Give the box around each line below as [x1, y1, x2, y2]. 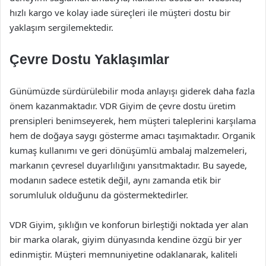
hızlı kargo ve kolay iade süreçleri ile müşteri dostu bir [9, 7, 230, 18]
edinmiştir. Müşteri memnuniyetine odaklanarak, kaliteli [9, 248, 237, 260]
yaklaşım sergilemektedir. [9, 21, 113, 33]
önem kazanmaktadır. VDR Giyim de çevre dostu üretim [9, 100, 236, 112]
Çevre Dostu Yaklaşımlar [9, 52, 169, 67]
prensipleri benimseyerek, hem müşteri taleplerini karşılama [9, 115, 256, 126]
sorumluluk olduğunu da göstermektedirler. [9, 189, 188, 201]
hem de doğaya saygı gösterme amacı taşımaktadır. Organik [9, 129, 255, 141]
